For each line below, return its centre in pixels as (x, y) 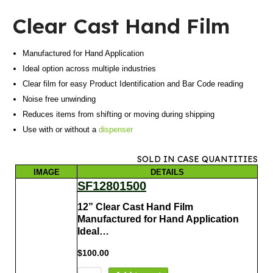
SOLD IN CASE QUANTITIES (197, 159)
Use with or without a (61, 130)
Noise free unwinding (59, 99)
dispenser (116, 130)
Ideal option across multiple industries (90, 69)
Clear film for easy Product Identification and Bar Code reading (133, 84)
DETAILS (167, 172)
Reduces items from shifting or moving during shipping (119, 115)
